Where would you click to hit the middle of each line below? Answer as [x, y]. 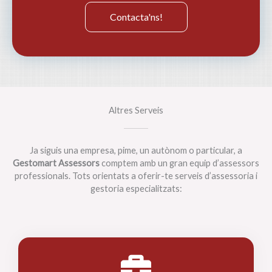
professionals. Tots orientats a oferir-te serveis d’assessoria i [136, 176]
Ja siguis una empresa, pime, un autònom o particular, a [136, 151]
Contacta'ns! [136, 17]
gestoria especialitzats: [136, 189]
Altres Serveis [136, 110]
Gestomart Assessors [56, 163]
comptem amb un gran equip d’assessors [179, 163]
